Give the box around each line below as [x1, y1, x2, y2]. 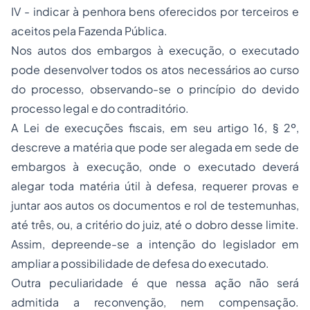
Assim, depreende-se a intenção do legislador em [11, 237, 299, 251]
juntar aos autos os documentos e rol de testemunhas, [11, 198, 299, 212]
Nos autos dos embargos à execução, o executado [11, 43, 299, 57]
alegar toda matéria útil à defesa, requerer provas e [11, 179, 299, 193]
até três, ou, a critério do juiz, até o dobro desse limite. [11, 217, 299, 232]
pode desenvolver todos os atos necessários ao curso [11, 62, 299, 77]
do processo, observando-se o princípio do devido [11, 82, 299, 96]
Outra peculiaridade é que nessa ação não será [11, 275, 299, 290]
